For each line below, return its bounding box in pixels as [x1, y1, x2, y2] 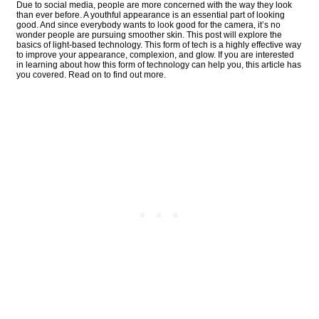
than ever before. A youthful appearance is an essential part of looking [16, 10, 285, 21]
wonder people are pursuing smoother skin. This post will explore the [16, 30, 282, 41]
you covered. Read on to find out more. [16, 70, 166, 80]
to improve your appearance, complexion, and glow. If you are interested [16, 50, 294, 61]
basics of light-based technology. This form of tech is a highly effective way [16, 40, 301, 51]
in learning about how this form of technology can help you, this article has [16, 60, 301, 70]
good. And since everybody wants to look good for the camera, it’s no [16, 20, 281, 31]
